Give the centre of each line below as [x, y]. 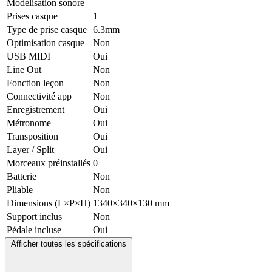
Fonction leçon [35, 83]
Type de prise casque [47, 29]
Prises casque [32, 16]
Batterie [22, 176]
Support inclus [34, 216]
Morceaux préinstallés [49, 163]
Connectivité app [39, 96]
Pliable [20, 189]
